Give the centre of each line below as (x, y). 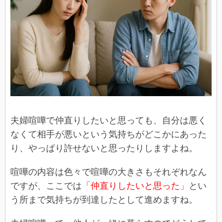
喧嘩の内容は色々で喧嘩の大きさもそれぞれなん (109, 172)
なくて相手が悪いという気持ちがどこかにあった (109, 134)
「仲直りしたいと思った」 (135, 186)
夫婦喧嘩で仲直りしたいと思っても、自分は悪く (109, 120)
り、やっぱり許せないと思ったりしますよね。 (104, 148)
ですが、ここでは (46, 186)
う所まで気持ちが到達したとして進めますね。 (104, 199)
